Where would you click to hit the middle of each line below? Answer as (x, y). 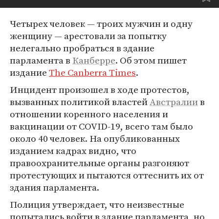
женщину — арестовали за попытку (88, 36)
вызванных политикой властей (80, 102)
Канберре (94, 60)
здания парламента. (55, 187)
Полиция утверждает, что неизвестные (97, 204)
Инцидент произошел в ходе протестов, (100, 89)
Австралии (174, 102)
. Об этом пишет (151, 60)
